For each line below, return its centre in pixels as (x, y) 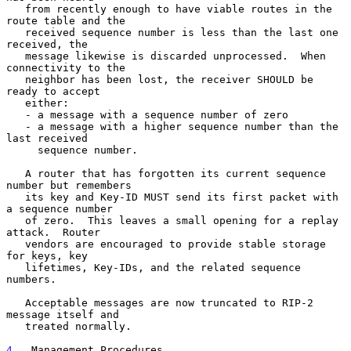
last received (47, 138)
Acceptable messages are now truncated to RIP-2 (16, 302)
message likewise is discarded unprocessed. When (16, 56)
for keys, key (47, 255)
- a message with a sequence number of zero (16, 114)
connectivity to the (66, 67)
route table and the (66, 20)
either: (16, 103)
